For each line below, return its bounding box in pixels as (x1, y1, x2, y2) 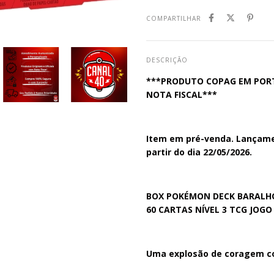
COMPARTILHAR (146, 14, 201, 23)
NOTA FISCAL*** (146, 88, 217, 100)
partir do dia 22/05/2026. (146, 146, 252, 158)
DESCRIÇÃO (146, 56, 188, 64)
